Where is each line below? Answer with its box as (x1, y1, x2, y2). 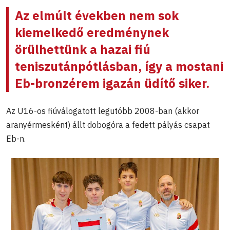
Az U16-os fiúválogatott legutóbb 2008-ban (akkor (6, 105, 199, 116)
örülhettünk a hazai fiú (15, 41, 150, 57)
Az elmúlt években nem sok (15, 7, 179, 24)
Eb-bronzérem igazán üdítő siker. (15, 74, 209, 91)
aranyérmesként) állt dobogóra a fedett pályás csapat (6, 119, 210, 130)
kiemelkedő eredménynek (15, 24, 169, 41)
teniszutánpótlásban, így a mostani (15, 57, 223, 74)
